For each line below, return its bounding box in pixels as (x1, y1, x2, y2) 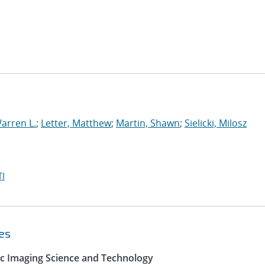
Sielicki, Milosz (185, 117, 247, 130)
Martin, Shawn (116, 117, 180, 130)
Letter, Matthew (41, 117, 111, 130)
